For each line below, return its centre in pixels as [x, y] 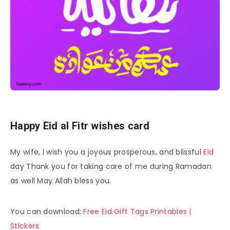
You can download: [47, 212]
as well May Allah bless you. [61, 181]
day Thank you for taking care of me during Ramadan [111, 167]
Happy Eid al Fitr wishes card [80, 126]
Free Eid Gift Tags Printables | [137, 212]
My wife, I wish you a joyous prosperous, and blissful [107, 152]
